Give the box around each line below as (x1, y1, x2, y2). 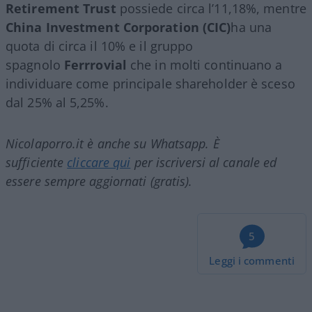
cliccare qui (67, 153, 131, 171)
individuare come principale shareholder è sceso (6, 75, 295, 92)
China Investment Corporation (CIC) (6, 18, 231, 36)
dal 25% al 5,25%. (6, 93, 109, 111)
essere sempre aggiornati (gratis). (6, 172, 193, 189)
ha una (231, 18, 272, 36)
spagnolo (6, 56, 64, 73)
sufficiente (6, 153, 68, 171)
